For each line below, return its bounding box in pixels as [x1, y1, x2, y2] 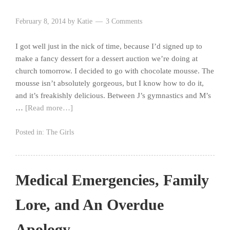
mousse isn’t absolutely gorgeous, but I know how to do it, [15, 79, 204, 87]
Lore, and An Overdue [15, 196, 164, 213]
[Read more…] [25, 103, 73, 112]
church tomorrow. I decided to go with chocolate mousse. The [15, 66, 214, 75]
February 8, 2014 [15, 17, 66, 25]
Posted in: [15, 128, 46, 136]
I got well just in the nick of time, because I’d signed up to [15, 42, 202, 50]
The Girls [46, 128, 74, 136]
